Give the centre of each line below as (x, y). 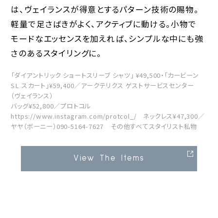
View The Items (109, 158)
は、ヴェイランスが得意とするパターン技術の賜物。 (105, 9)
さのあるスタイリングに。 (56, 53)
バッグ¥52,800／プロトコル (51, 106)
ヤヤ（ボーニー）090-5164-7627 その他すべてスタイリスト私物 (104, 126)
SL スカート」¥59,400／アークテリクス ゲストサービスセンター (102, 85)
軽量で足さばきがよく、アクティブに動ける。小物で (104, 24)
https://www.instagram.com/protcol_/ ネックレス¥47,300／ (108, 116)
